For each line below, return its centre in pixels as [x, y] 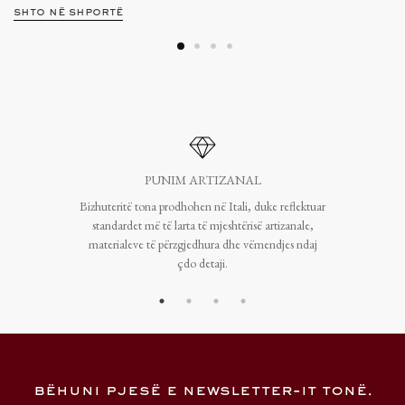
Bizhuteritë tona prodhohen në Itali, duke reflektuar [202, 206]
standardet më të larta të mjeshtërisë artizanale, [202, 225]
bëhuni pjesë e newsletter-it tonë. [202, 391]
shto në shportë [68, 12]
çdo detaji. [202, 263]
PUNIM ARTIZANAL [202, 179]
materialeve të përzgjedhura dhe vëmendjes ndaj [202, 244]
